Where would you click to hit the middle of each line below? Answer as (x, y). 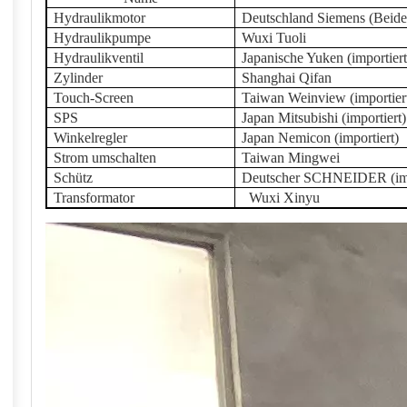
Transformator (94, 198)
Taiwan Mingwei (291, 158)
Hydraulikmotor (99, 18)
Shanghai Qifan (287, 78)
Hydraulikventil (99, 58)
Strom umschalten (105, 158)
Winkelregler (90, 138)
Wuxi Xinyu (284, 198)
